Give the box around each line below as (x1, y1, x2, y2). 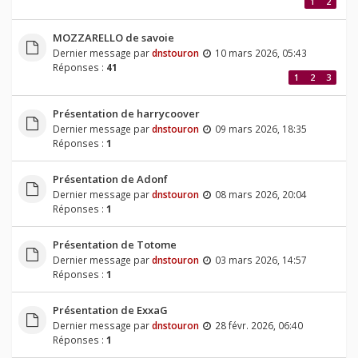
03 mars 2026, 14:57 (214, 253, 307, 267)
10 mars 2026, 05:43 (214, 46, 307, 60)
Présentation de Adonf (52, 172, 168, 187)
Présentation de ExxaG (52, 303, 168, 318)
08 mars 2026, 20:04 (214, 188, 307, 201)
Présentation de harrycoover (52, 106, 200, 121)
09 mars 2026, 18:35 (214, 122, 307, 136)
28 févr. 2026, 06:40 (214, 319, 303, 332)
